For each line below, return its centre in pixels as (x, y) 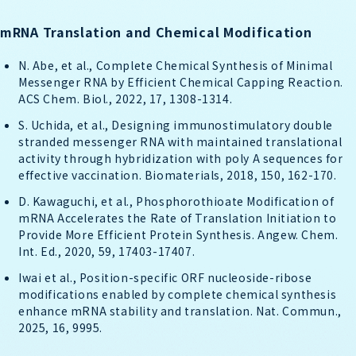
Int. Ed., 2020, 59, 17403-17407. (107, 251)
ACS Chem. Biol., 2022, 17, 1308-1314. (126, 98)
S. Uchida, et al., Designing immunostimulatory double (176, 124)
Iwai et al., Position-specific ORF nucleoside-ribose (165, 277)
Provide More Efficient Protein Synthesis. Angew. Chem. (178, 234)
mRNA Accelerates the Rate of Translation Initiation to (178, 217)
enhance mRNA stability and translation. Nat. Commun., (180, 310)
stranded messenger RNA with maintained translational (180, 141)
